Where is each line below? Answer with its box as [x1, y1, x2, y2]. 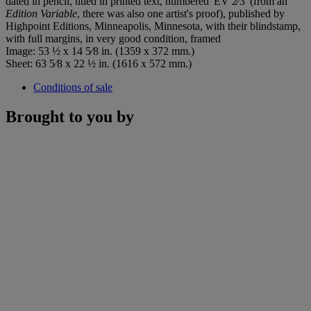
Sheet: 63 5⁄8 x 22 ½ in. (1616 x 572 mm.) [6, 57, 192, 69]
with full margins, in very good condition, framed [6, 32, 221, 44]
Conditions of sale [33, 81, 112, 93]
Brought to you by [6, 107, 134, 126]
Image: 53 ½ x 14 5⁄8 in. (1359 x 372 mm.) [6, 44, 194, 57]
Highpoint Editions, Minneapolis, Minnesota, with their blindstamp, [6, 19, 301, 32]
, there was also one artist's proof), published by [77, 7, 285, 19]
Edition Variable [6, 7, 77, 19]
